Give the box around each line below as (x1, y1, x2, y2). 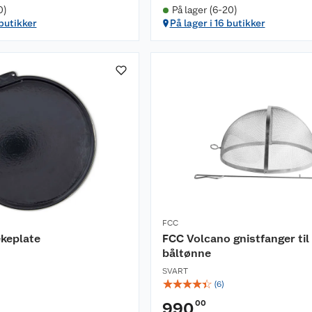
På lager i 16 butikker (169, 17, 265, 29)
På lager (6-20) (171, 4, 237, 15)
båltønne (162, 247, 211, 260)
